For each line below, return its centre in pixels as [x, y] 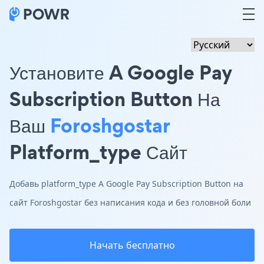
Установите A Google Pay [121, 72]
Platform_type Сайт [98, 152]
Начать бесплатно [132, 245]
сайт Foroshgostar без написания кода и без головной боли [130, 202]
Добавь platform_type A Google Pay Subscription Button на [126, 184]
